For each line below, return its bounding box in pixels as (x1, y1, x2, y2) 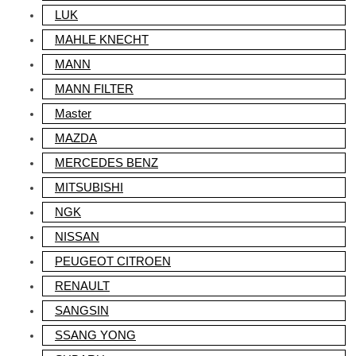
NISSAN (55, 230, 99, 243)
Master (55, 106, 91, 120)
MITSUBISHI (55, 180, 123, 194)
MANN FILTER (55, 82, 133, 95)
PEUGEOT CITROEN (55, 254, 171, 268)
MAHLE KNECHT (55, 33, 149, 46)
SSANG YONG (55, 328, 136, 342)
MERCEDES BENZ (55, 156, 158, 169)
